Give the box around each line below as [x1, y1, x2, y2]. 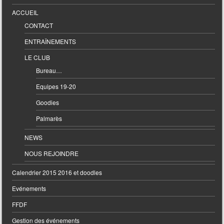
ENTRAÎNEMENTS [24, 36, 76, 45]
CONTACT [24, 20, 53, 29]
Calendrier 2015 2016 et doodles [12, 167, 102, 176]
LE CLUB [24, 52, 50, 61]
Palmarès [35, 113, 62, 122]
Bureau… [35, 65, 62, 74]
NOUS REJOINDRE [24, 148, 78, 157]
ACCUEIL [12, 7, 39, 16]
